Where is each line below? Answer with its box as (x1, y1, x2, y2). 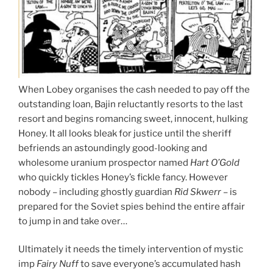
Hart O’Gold (190, 157, 239, 168)
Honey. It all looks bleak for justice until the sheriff (18, 127, 232, 139)
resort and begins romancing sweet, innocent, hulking (18, 113, 248, 124)
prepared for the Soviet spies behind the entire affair (18, 200, 245, 212)
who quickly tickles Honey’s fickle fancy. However (18, 171, 228, 183)
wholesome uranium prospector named (18, 157, 190, 168)
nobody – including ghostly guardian (18, 186, 174, 197)
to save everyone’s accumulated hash (79, 258, 241, 270)
